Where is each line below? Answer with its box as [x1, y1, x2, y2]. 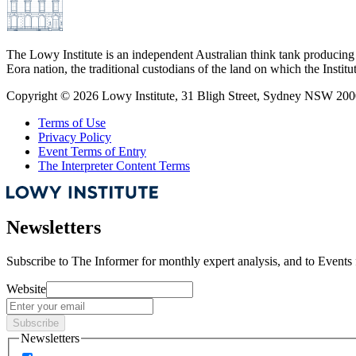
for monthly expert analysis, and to [141, 254, 315, 269]
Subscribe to [6, 254, 68, 269]
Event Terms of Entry [38, 144, 146, 158]
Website [6, 282, 46, 296]
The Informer [72, 254, 138, 269]
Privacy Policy [38, 130, 111, 144]
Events [318, 254, 352, 269]
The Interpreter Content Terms [38, 158, 190, 172]
